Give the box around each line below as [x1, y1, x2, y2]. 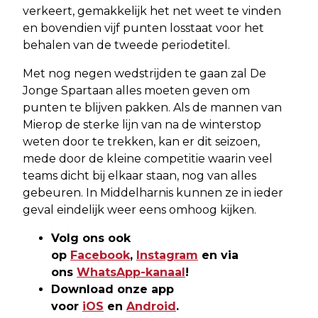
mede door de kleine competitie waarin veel [23, 152, 273, 166]
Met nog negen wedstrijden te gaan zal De [23, 67, 266, 81]
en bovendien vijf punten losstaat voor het [23, 21, 264, 35]
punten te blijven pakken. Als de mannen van [23, 101, 282, 115]
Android [126, 300, 176, 314]
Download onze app [51, 283, 174, 297]
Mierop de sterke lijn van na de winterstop [23, 118, 261, 132]
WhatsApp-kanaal [77, 265, 185, 280]
